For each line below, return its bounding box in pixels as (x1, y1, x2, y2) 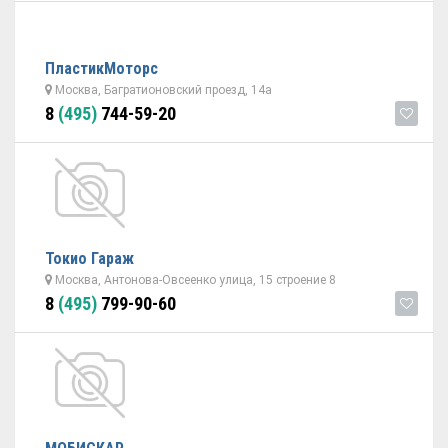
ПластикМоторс (45, 59, 158, 78)
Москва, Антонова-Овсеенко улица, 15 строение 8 (52, 273, 336, 287)
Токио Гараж (45, 249, 134, 268)
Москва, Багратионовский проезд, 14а (52, 83, 272, 97)
